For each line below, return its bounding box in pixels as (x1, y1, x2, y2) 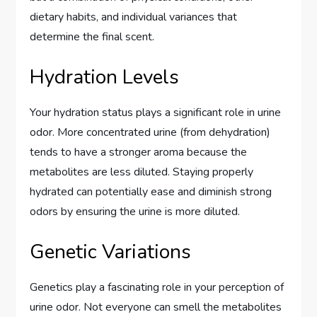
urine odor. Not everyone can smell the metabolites (30, 299, 282, 315)
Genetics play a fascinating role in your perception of (30, 279, 284, 295)
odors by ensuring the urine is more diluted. (30, 203, 241, 219)
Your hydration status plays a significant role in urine (30, 104, 282, 120)
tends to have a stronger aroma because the (30, 144, 248, 160)
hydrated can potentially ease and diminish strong (30, 183, 272, 200)
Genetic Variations (30, 238, 192, 265)
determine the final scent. (30, 28, 155, 45)
